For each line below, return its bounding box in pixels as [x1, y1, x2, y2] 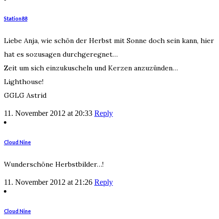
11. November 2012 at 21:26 [4, 178, 92, 187]
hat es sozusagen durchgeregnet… [4, 50, 118, 59]
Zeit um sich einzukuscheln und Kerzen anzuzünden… [4, 64, 178, 73]
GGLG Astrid [4, 91, 46, 100]
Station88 [4, 15, 27, 22]
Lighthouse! [4, 77, 44, 87]
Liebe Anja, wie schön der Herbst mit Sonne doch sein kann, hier [4, 36, 214, 45]
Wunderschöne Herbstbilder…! [4, 160, 104, 169]
